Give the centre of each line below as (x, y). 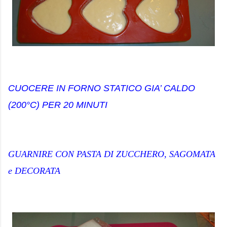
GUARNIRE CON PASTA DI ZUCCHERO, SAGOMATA (112, 154)
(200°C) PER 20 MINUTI (58, 105)
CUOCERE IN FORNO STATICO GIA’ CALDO (102, 88)
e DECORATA (34, 171)
